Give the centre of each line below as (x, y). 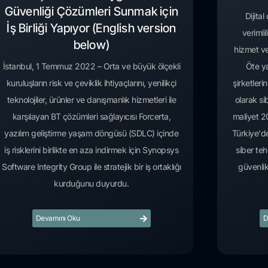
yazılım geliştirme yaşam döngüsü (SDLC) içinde (92, 133)
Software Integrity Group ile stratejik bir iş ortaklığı (92, 167)
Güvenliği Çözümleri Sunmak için (92, 12)
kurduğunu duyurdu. (92, 184)
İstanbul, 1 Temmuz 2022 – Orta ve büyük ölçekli (92, 66)
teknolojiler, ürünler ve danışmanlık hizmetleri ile (92, 100)
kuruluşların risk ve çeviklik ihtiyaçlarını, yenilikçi (91, 83)
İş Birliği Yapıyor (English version (92, 28)
